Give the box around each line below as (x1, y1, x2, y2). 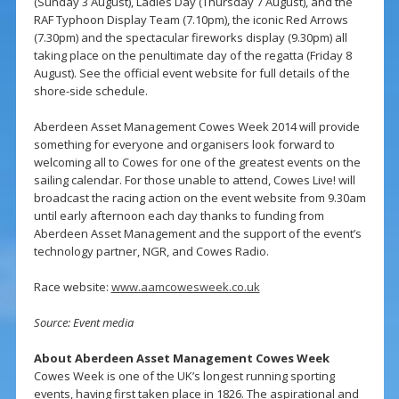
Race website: (33, 279, 111, 296)
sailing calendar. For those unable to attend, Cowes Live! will (33, 172, 355, 189)
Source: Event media (33, 314, 134, 331)
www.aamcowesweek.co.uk (110, 279, 260, 296)
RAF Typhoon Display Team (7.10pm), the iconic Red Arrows (33, 12, 348, 28)
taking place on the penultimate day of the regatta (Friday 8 (33, 47, 352, 64)
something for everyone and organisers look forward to (33, 136, 335, 153)
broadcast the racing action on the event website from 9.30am (33, 190, 366, 207)
